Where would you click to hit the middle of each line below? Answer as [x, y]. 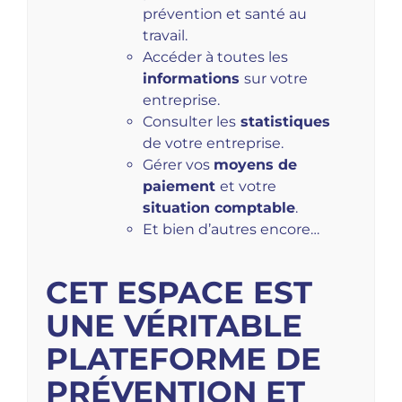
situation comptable [218, 208]
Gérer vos [178, 165]
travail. [165, 36]
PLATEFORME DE [184, 359]
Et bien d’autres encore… [231, 230]
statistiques [283, 122]
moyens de [255, 165]
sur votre [275, 79]
